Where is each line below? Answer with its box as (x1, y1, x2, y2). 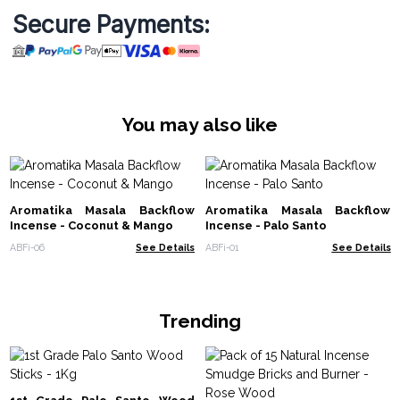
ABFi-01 (205, 241, 238, 253)
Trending (159, 309, 241, 332)
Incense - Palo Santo (205, 219, 327, 233)
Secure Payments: (12, 10, 210, 38)
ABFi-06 (9, 241, 45, 253)
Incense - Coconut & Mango (9, 219, 173, 233)
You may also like (122, 112, 278, 136)
